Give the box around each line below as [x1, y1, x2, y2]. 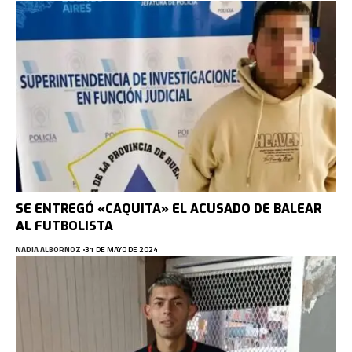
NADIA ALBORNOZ [16, 244, 81, 256]
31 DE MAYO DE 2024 [84, 244, 158, 256]
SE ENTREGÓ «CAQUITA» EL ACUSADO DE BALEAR [16, 200, 321, 218]
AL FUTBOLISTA [16, 218, 113, 235]
